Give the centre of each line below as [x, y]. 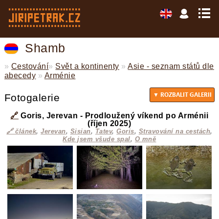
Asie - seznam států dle [171, 66]
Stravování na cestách [175, 131]
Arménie [60, 75]
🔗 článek [22, 131]
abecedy [20, 75]
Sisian [80, 131]
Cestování [30, 66]
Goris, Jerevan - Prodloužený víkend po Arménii [113, 115]
